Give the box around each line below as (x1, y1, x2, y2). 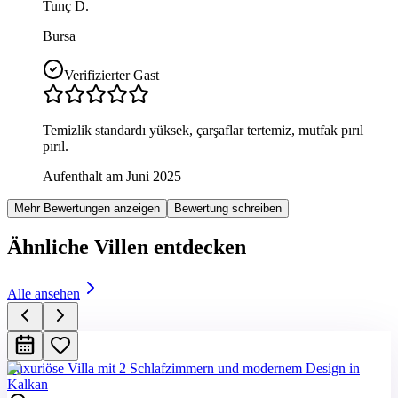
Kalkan (7, 376, 48, 392)
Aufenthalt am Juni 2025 (43, 168, 181, 184)
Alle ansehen (7, 285, 80, 301)
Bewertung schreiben (174, 201, 282, 215)
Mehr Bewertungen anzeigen (14, 201, 160, 215)
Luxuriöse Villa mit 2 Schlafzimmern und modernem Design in (7, 360, 360, 376)
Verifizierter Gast (64, 67, 159, 83)
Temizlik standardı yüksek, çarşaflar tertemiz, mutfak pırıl (43, 122, 363, 138)
